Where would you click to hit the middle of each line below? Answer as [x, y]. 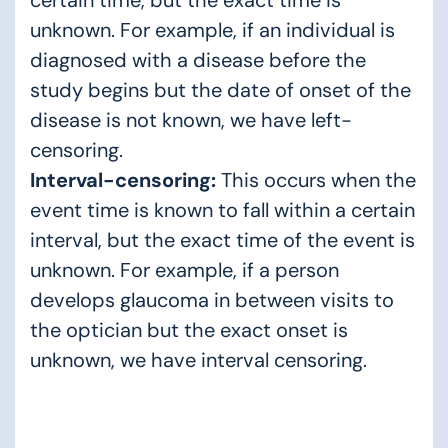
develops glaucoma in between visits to [212, 299]
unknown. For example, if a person [184, 269]
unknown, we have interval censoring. [198, 359]
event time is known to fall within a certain [222, 209]
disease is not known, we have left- [191, 119]
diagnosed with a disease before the [198, 59]
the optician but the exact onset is [189, 329]
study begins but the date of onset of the [220, 89]
